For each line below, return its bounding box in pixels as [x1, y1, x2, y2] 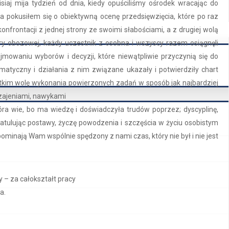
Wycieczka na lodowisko [134, 190, 217, 199]
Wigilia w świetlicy [134, 183, 194, 192]
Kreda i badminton [134, 219, 195, 228]
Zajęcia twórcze [134, 204, 189, 214]
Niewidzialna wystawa [134, 197, 208, 207]
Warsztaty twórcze [134, 176, 198, 185]
